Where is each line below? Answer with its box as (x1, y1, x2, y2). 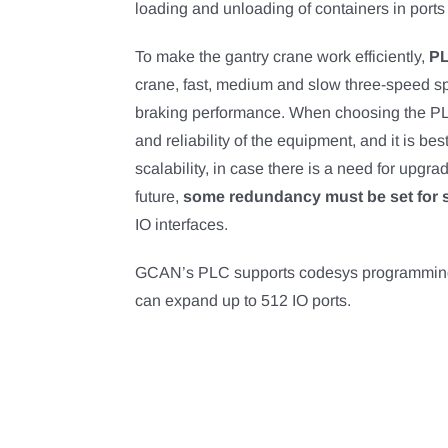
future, (134, 188, 179, 205)
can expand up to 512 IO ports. (134, 292, 351, 309)
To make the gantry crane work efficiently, (134, 48, 429, 65)
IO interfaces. (134, 216, 228, 233)
